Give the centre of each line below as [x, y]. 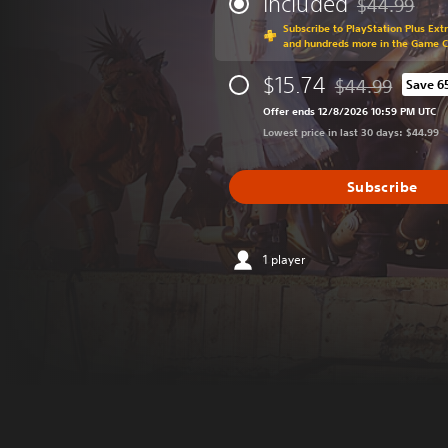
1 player [284, 259]
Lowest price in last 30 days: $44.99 [351, 132]
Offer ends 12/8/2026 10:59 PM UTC [349, 111]
